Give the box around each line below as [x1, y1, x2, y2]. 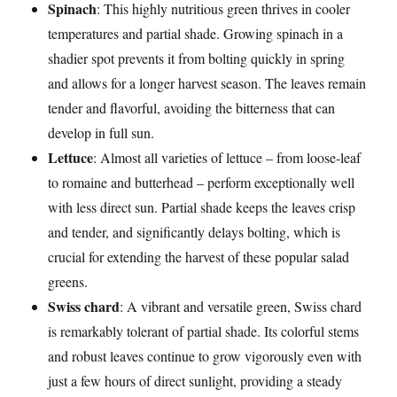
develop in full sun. [48, 123, 155, 143]
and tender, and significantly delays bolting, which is [48, 222, 341, 242]
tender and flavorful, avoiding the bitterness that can [48, 98, 336, 118]
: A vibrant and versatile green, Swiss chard [120, 297, 362, 316]
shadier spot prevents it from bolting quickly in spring [48, 49, 346, 68]
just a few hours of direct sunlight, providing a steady [48, 371, 343, 391]
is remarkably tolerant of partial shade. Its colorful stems [48, 322, 360, 341]
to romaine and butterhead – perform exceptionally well [48, 173, 355, 192]
